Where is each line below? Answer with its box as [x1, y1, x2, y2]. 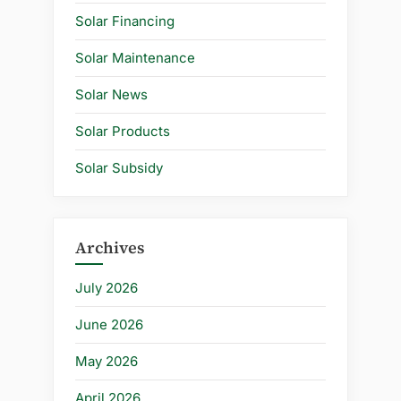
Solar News [75, 86, 148, 104]
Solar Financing [75, 13, 175, 30]
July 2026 [75, 279, 138, 297]
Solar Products [75, 123, 170, 141]
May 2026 [75, 353, 138, 371]
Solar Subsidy [75, 159, 163, 177]
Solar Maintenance [75, 49, 195, 67]
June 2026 [75, 316, 143, 334]
